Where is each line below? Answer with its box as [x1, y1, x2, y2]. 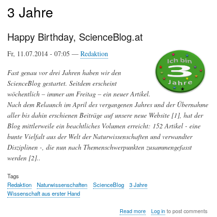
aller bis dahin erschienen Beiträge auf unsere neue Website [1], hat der [7, 110, 203, 120]
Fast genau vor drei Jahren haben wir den [7, 68, 121, 77]
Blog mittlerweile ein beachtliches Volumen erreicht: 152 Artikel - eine [7, 121, 201, 131]
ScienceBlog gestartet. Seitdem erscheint [7, 78, 117, 88]
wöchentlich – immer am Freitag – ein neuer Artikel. [7, 89, 151, 99]
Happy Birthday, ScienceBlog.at [7, 30, 143, 44]
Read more [119, 207, 146, 215]
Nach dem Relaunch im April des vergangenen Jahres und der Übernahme [7, 100, 208, 109]
